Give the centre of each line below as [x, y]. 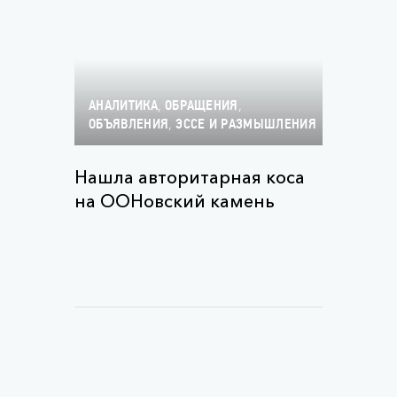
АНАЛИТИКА [123, 106]
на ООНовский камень [175, 201]
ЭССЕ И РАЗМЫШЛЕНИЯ [246, 125]
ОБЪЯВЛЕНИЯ [129, 125]
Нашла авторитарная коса [190, 177]
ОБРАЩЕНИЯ [201, 106]
